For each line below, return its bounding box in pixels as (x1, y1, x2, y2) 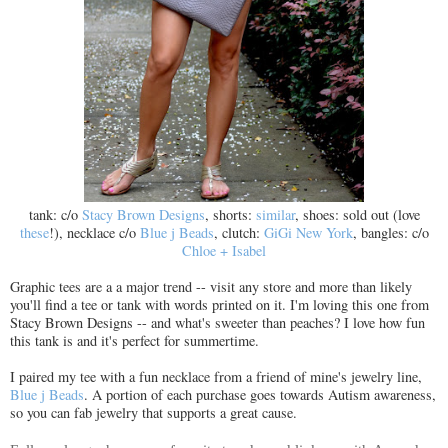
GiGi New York (263, 223, 353, 243)
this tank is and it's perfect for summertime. (10, 331, 259, 351)
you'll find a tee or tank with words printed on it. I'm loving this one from (10, 295, 429, 315)
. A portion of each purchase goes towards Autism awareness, (84, 385, 436, 405)
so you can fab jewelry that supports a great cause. (10, 403, 297, 423)
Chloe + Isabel (182, 241, 266, 261)
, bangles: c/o (352, 223, 429, 243)
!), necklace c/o (48, 223, 140, 243)
